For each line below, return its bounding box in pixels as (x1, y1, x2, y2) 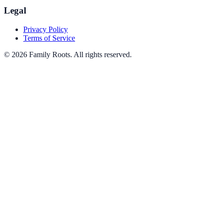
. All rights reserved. (70, 50, 132, 59)
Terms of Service (23, 34, 75, 42)
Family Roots (29, 50, 70, 59)
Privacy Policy (23, 25, 68, 33)
